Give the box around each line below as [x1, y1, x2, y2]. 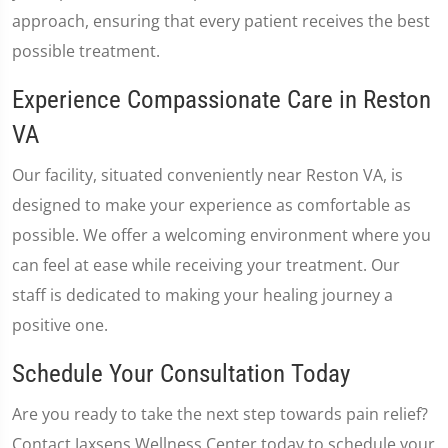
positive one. [12, 314, 108, 336]
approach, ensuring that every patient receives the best [12, 10, 430, 32]
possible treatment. [12, 40, 160, 62]
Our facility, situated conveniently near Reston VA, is [12, 164, 403, 186]
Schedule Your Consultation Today [12, 359, 350, 388]
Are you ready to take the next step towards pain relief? [12, 403, 428, 425]
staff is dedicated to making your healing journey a [12, 284, 393, 306]
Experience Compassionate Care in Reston [12, 85, 431, 114]
